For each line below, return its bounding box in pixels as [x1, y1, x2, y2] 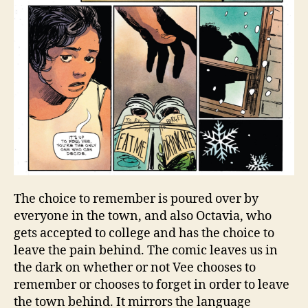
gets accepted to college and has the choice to [14, 225, 274, 242]
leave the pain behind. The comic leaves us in [14, 243, 278, 259]
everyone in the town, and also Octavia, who [14, 208, 272, 225]
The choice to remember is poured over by [14, 191, 258, 208]
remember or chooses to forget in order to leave [14, 277, 289, 294]
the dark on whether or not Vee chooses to [14, 260, 256, 276]
